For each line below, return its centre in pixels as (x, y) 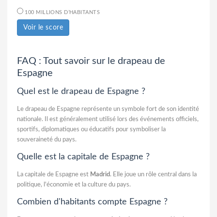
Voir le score (43, 27)
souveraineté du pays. (47, 139)
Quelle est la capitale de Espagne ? (83, 157)
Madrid (100, 174)
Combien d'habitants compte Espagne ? (92, 202)
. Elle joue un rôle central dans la (153, 174)
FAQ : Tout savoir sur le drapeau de (91, 61)
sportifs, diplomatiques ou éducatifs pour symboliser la (91, 129)
